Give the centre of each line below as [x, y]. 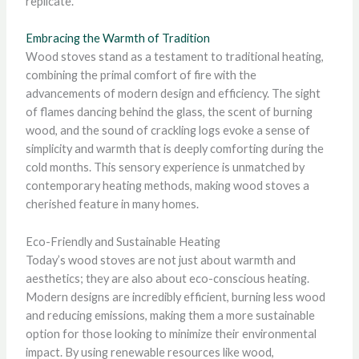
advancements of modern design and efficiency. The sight [173, 94]
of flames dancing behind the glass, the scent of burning [169, 112]
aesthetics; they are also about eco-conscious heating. [167, 278]
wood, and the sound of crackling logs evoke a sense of [167, 131]
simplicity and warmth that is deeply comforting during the [174, 149]
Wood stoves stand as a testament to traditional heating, [174, 57]
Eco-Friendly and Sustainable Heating [123, 241]
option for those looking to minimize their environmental [171, 333]
